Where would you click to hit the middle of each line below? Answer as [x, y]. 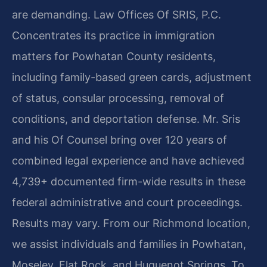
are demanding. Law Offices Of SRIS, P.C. [117, 14]
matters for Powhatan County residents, [114, 56]
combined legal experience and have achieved [128, 160]
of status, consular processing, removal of [118, 98]
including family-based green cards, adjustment [132, 77]
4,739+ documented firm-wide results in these [129, 181]
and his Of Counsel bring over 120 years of [119, 139]
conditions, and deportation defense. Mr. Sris [126, 119]
